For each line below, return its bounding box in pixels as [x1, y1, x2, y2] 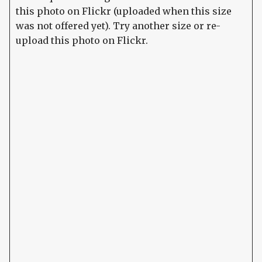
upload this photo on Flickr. [16, 35, 148, 47]
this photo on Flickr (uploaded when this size [16, 5, 232, 18]
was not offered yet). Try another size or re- [16, 20, 220, 32]
